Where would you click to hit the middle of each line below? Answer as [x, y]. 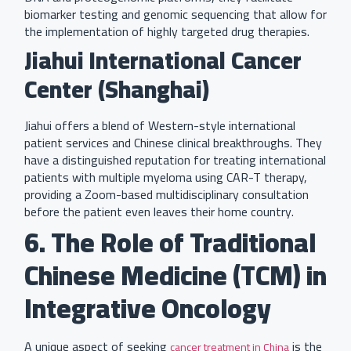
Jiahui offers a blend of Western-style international [160, 125]
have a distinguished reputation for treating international [175, 159]
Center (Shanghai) [117, 89]
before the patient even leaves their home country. [159, 211]
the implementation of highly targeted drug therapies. [167, 31]
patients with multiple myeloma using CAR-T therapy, [166, 177]
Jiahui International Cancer [163, 60]
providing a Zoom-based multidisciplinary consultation [166, 194]
